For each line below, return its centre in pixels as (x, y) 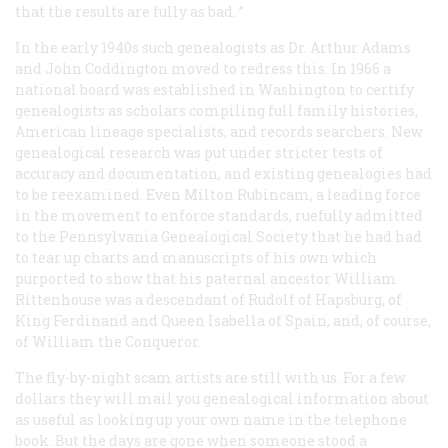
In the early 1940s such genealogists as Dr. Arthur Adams (213, 47)
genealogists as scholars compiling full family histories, (216, 110)
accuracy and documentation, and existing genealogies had (223, 173)
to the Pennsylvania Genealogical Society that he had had (218, 236)
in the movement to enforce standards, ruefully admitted (219, 215)
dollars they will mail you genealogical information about (222, 398)
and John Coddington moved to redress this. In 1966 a (203, 68)
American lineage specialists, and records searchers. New (219, 131)
